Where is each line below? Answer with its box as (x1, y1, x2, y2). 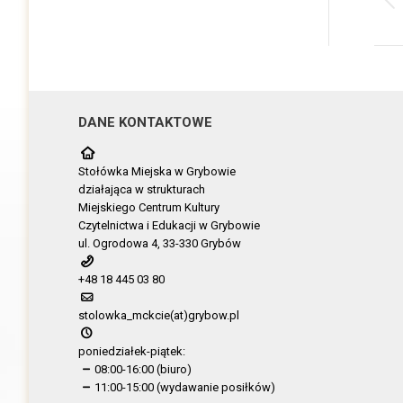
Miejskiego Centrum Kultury (78, 200, 219, 214)
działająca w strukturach (78, 182, 205, 196)
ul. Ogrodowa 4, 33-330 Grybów (78, 236, 241, 250)
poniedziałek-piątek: (78, 344, 185, 358)
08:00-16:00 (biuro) (94, 362, 193, 376)
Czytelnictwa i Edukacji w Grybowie (78, 218, 260, 232)
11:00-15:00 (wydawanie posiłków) (94, 380, 276, 394)
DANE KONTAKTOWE (78, 113, 212, 130)
